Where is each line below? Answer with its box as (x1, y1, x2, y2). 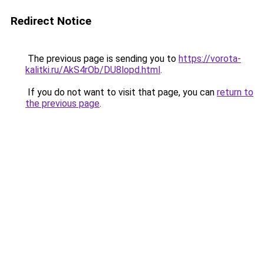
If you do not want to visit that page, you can (25, 87, 217, 98)
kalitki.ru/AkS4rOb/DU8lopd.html (25, 64, 160, 75)
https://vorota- (179, 53, 241, 64)
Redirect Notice (11, 14, 91, 28)
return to (217, 87, 253, 98)
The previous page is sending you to (25, 53, 179, 64)
